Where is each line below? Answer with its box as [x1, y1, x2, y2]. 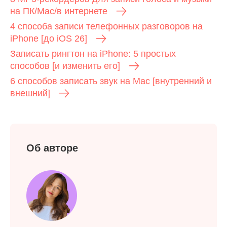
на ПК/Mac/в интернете [10, 6, 107, 17]
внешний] [10, 88, 50, 99]
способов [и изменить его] [10, 61, 120, 71]
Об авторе [26, 142, 78, 154]
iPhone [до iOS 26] [10, 33, 87, 44]
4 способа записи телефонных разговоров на [10, 21, 203, 32]
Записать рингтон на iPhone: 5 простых [10, 49, 176, 59]
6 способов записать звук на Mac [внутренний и [10, 76, 212, 87]
